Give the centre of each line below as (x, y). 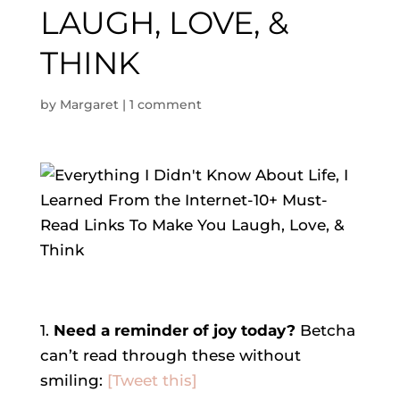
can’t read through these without (170, 355)
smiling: (73, 380)
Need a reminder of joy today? (174, 330)
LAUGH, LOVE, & (164, 23)
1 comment (165, 104)
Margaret (89, 104)
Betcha (327, 330)
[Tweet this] (152, 380)
